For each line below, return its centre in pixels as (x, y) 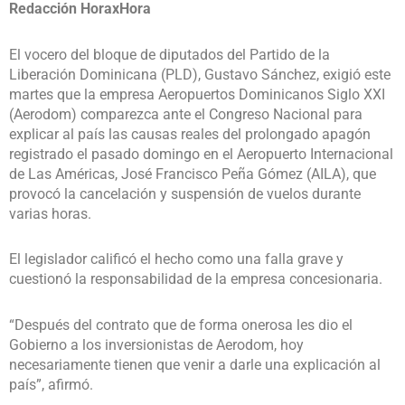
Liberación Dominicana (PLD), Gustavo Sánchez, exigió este (200, 74)
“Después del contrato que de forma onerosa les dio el (181, 325)
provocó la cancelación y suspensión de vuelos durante (185, 193)
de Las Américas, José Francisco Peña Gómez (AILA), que (193, 174)
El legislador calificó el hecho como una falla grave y (176, 259)
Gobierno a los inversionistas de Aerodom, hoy (156, 345)
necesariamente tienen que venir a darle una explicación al (195, 365)
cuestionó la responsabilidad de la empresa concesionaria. (196, 279)
